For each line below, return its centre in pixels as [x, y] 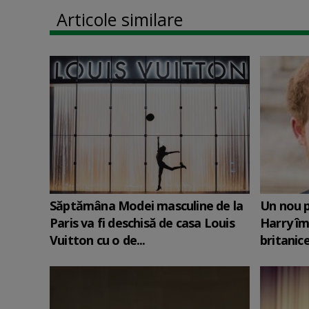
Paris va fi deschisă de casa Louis [142, 223]
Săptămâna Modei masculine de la [147, 206]
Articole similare [120, 19]
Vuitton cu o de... [98, 240]
